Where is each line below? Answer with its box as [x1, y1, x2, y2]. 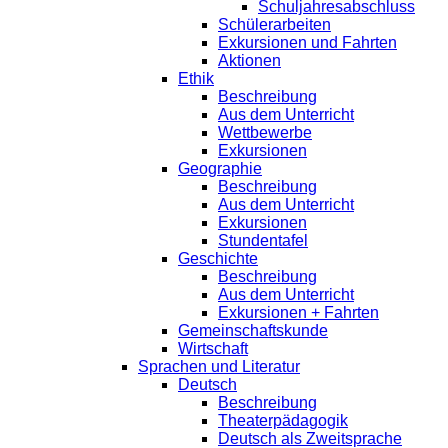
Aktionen [218, 52, 281, 69]
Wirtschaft [178, 340, 248, 357]
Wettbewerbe [218, 124, 312, 141]
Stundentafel [218, 232, 308, 249]
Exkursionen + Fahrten [218, 304, 379, 321]
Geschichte [178, 250, 258, 267]
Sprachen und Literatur [138, 358, 300, 375]
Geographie [178, 160, 262, 177]
